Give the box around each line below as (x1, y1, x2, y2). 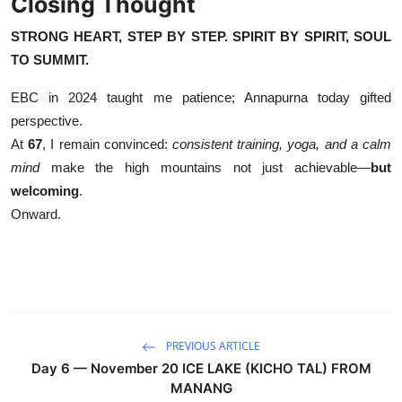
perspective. (11, 112, 83, 128)
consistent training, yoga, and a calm (172, 135, 392, 152)
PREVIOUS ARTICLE (163, 338, 260, 354)
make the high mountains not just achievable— (39, 159, 371, 175)
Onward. (11, 205, 61, 222)
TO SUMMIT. (11, 51, 89, 67)
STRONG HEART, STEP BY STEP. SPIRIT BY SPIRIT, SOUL (11, 28, 391, 44)
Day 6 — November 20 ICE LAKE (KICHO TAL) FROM (31, 359, 371, 377)
